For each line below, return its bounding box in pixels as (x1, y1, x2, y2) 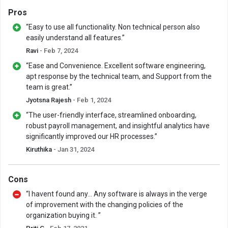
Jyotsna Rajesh (26, 96, 73, 104)
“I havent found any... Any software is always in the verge (26, 190, 207, 198)
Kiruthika (26, 146, 53, 154)
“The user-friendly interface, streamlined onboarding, (26, 111, 196, 120)
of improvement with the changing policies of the (26, 201, 183, 209)
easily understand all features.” (26, 34, 125, 42)
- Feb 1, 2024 (73, 96, 111, 104)
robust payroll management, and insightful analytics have (26, 122, 210, 130)
